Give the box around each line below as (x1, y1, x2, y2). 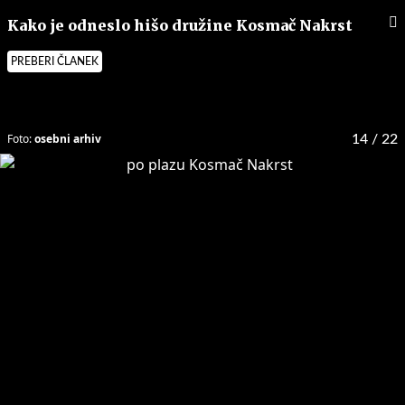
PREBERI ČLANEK (11, 56, 99, 67)
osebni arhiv (34, 131, 101, 146)
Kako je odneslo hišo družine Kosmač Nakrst (7, 16, 353, 34)
